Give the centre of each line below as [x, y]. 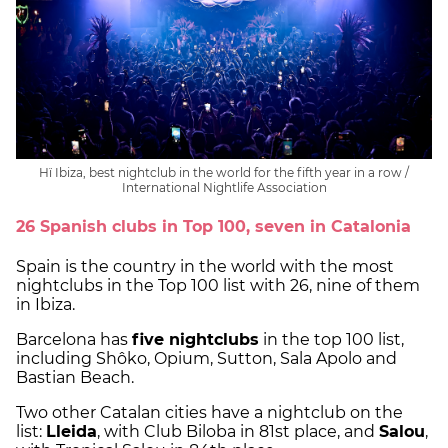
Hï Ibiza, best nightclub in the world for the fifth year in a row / [224, 173]
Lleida [71, 431]
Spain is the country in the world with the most [205, 266]
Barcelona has [74, 339]
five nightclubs [195, 339]
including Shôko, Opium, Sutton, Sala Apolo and [206, 358]
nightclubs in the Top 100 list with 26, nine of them [218, 285]
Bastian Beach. [75, 377]
